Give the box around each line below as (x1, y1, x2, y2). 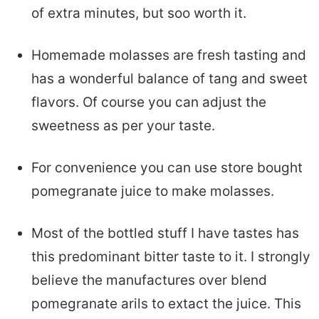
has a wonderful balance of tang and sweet (31, 70, 308, 87)
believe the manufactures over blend (31, 271, 267, 288)
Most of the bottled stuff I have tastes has (31, 224, 299, 241)
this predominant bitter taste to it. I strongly (31, 248, 310, 265)
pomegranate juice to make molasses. (31, 182, 274, 199)
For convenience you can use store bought (31, 159, 303, 176)
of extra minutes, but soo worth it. (31, 4, 246, 21)
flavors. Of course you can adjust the (31, 93, 266, 110)
